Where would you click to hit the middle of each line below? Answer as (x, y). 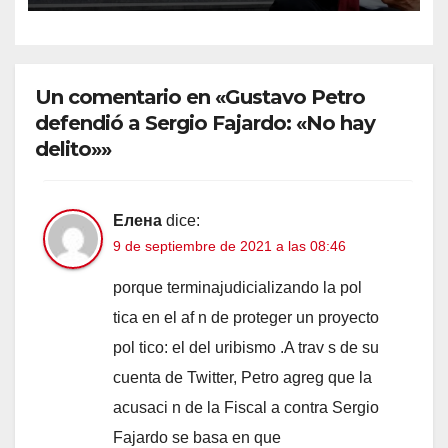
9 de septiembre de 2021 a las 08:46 (229, 246)
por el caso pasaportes (180, 18)
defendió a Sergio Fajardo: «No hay (205, 123)
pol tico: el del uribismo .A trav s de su (246, 348)
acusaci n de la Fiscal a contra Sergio (246, 408)
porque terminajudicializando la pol (237, 288)
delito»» (73, 149)
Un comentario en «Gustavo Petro (200, 97)
